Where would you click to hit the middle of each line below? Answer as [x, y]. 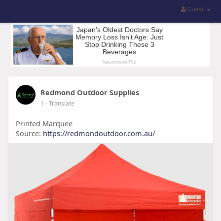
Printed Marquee [44, 123]
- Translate [60, 103]
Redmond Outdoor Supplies [90, 92]
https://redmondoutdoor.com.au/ [99, 133]
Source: [29, 133]
